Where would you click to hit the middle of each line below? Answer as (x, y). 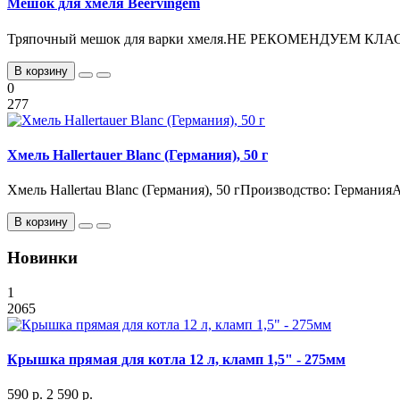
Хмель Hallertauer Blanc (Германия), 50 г (137, 154)
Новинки (42, 257)
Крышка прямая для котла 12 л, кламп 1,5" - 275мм (176, 359)
